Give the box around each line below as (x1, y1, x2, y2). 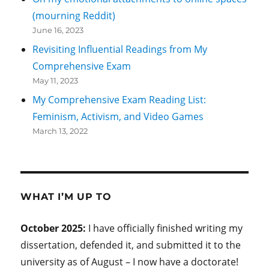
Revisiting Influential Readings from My (32, 43, 208, 56)
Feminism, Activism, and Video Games (32, 110, 204, 124)
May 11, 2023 (32, 76, 79, 86)
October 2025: (20, 222, 89, 235)
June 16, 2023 (32, 25, 84, 35)
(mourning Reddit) (32, 9, 116, 23)
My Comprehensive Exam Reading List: (32, 93, 207, 107)
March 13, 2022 (32, 126, 88, 136)
